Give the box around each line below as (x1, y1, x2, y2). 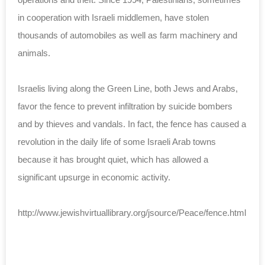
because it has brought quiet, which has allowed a (18, 154, 208, 164)
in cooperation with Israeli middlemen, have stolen (18, 12, 209, 22)
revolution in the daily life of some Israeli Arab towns (18, 136, 216, 147)
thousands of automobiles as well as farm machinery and (18, 30, 237, 40)
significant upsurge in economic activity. (18, 172, 170, 182)
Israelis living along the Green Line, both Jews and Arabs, (18, 83, 238, 93)
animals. (18, 47, 50, 58)
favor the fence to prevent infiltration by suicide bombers (18, 101, 232, 111)
